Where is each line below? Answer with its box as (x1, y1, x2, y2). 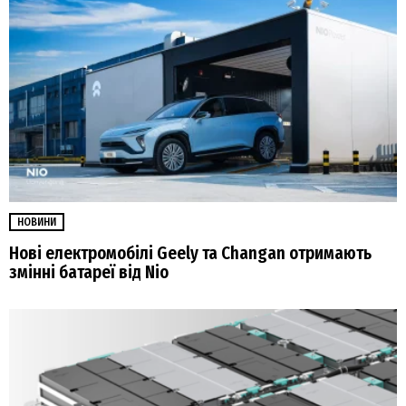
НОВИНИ (17, 216, 56, 229)
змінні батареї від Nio (9, 262, 169, 284)
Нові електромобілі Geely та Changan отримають (9, 243, 372, 265)
